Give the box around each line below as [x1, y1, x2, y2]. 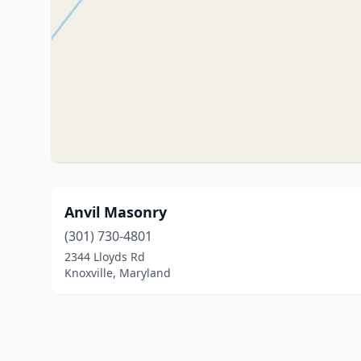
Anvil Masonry [64, 202, 167, 222]
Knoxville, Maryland [64, 265, 171, 280]
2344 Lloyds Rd [64, 249, 145, 264]
